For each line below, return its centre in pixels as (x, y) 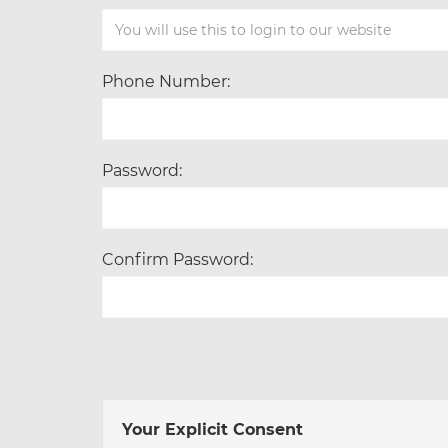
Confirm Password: (177, 259)
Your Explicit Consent (212, 429)
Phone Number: (166, 81)
